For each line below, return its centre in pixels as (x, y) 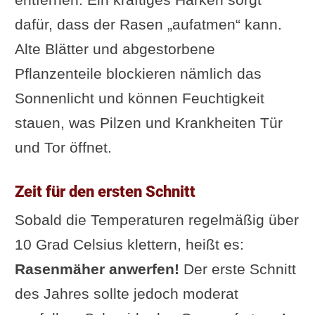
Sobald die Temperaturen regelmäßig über (156, 219)
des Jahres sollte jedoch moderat (126, 293)
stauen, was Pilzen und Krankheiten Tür (148, 122)
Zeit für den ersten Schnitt (105, 191)
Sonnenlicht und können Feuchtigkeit (139, 98)
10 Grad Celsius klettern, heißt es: (129, 244)
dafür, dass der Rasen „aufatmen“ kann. (148, 24)
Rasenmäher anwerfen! (97, 269)
